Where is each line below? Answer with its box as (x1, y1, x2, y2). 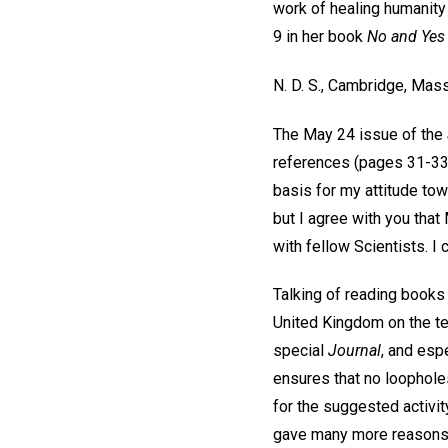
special (273, 341, 328, 361)
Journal (328, 341, 381, 361)
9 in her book (273, 26, 367, 46)
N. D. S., (273, 75, 324, 95)
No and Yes (367, 26, 445, 46)
